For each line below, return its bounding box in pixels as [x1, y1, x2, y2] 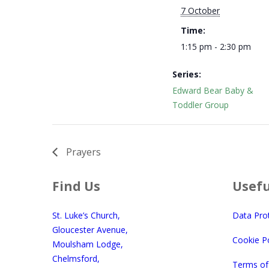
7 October [181, 5, 220, 16]
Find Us [52, 177, 100, 195]
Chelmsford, [52, 252, 100, 264]
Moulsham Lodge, [52, 238, 123, 250]
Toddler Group [172, 99, 229, 110]
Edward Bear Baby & [172, 85, 253, 96]
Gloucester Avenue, [52, 223, 128, 235]
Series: [172, 68, 201, 80]
